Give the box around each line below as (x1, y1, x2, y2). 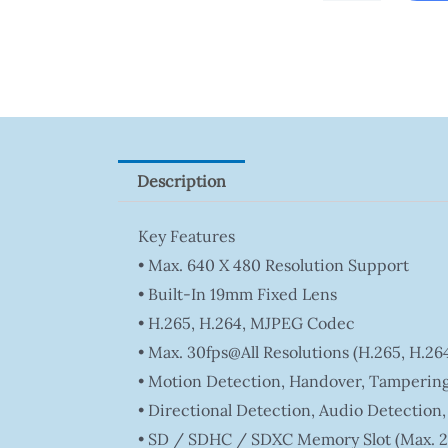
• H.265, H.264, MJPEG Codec (137, 313, 355, 334)
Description (136, 171, 226, 192)
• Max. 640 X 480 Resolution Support (137, 255, 409, 276)
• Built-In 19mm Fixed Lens (137, 284, 337, 305)
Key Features (137, 226, 235, 247)
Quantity (284, 96, 351, 117)
